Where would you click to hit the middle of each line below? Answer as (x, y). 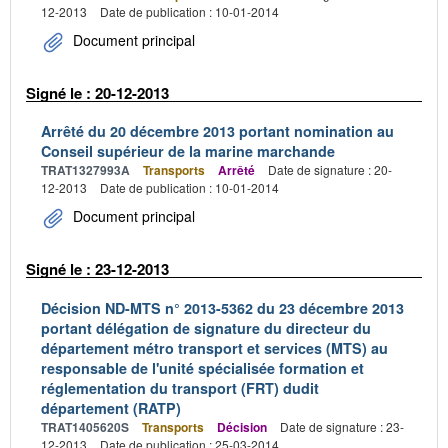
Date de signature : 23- (342, 426)
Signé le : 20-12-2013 (97, 92)
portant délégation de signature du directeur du (206, 327)
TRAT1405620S (85, 426)
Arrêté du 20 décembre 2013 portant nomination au (217, 131)
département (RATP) (111, 407)
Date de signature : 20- (330, 169)
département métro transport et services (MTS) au (214, 347)
